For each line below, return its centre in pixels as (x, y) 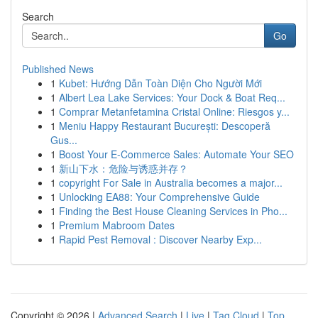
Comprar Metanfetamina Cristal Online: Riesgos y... (174, 111)
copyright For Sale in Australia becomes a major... (171, 182)
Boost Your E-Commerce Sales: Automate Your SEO (176, 154)
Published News (58, 69)
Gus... (64, 140)
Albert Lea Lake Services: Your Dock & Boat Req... (172, 97)
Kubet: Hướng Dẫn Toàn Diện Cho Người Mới (160, 83)
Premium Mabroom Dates (117, 225)
